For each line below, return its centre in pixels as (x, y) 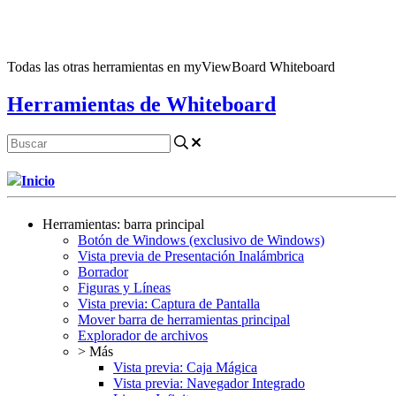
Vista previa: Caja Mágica (185, 368)
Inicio (38, 181)
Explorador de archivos (143, 336)
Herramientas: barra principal (123, 225)
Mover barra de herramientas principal (184, 320)
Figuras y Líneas (124, 288)
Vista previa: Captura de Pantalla (169, 304)
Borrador (103, 272)
